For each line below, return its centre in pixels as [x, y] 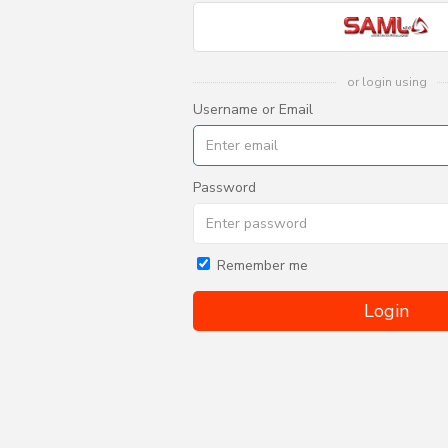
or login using [386, 82]
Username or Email [253, 109]
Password [225, 187]
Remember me [263, 265]
